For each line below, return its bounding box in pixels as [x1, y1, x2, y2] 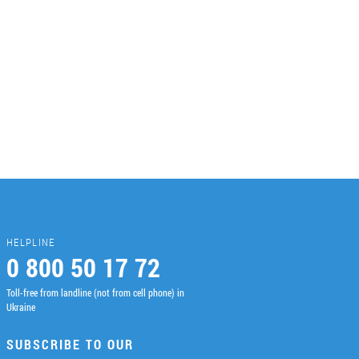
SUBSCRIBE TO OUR [6, 336, 134, 353]
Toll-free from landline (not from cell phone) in [6, 286, 184, 300]
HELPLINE [6, 235, 55, 250]
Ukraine [6, 301, 35, 314]
